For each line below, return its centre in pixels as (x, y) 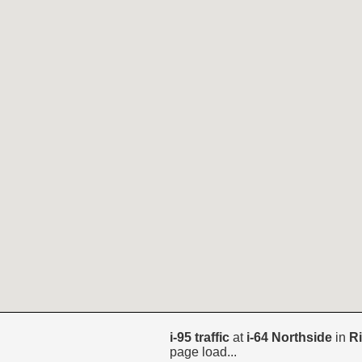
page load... (203, 352)
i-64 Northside (289, 337)
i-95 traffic (199, 337)
